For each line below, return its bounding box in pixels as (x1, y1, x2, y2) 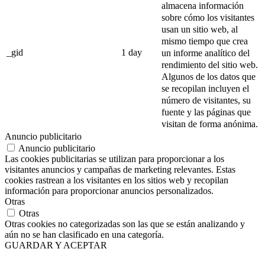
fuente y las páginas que (161, 106, 251, 117)
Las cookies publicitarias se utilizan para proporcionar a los (5, 154, 224, 164)
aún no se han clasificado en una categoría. (5, 230, 164, 240)
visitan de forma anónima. (161, 118, 258, 129)
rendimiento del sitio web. (161, 59, 258, 70)
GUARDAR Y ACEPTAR (5, 240, 107, 251)
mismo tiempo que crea (161, 35, 248, 46)
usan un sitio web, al (161, 24, 238, 34)
